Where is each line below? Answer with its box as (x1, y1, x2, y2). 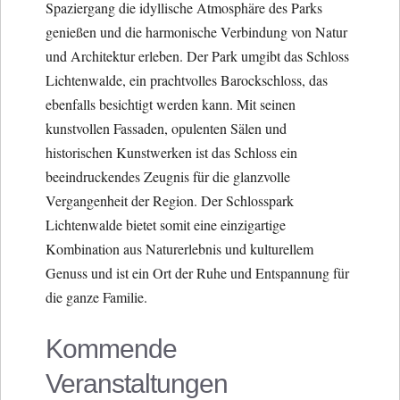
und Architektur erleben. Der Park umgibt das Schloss (46, 46, 349, 65)
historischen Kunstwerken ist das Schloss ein (46, 142, 297, 162)
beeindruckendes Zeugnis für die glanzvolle (46, 166, 290, 186)
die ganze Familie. (46, 287, 147, 306)
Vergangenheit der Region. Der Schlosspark (46, 190, 294, 210)
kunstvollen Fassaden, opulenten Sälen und (46, 118, 287, 137)
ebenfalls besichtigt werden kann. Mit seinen (46, 94, 296, 113)
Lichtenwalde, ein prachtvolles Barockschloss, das (46, 70, 328, 89)
